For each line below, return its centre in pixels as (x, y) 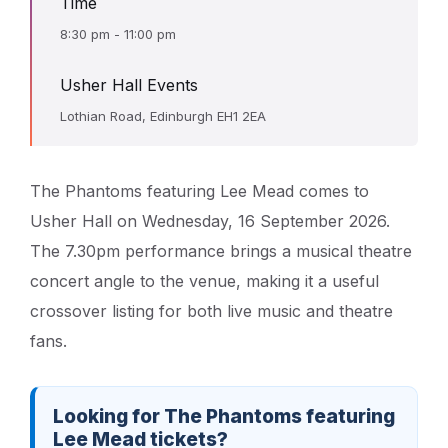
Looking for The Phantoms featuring (224, 416)
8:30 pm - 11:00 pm (118, 33)
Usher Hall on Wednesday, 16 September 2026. (210, 220)
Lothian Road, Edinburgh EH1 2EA (163, 115)
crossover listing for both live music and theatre (211, 310)
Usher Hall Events (129, 84)
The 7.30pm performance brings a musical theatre (221, 250)
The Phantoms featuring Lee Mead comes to (199, 190)
